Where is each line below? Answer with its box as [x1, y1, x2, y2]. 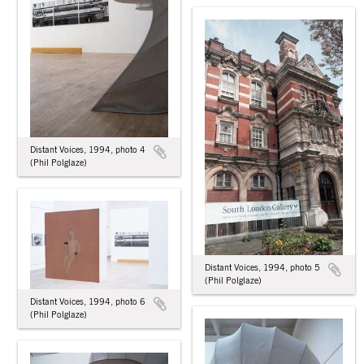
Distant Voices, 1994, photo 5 [205, 263, 320, 273]
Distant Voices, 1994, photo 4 [30, 145, 145, 154]
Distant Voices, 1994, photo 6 [30, 297, 145, 306]
